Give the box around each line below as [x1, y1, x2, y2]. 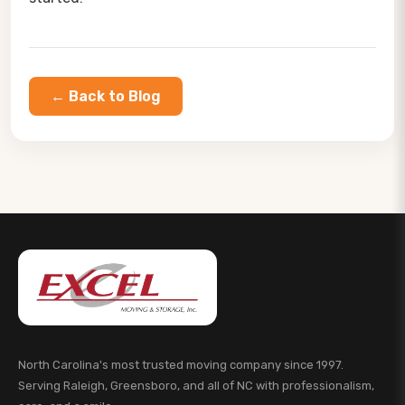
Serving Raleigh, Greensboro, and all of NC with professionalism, [18, 378, 374, 392]
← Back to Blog [51, 87, 161, 105]
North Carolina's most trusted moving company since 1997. [18, 357, 344, 372]
